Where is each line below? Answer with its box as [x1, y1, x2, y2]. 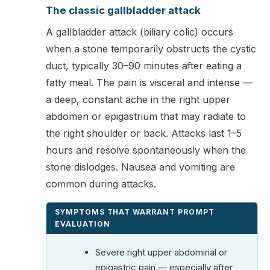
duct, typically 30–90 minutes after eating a [46, 59, 242, 72]
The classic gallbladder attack [46, 4, 201, 16]
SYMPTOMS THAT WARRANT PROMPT [55, 207, 215, 216]
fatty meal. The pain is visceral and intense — [46, 76, 253, 89]
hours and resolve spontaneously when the [46, 143, 246, 156]
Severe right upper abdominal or [95, 246, 227, 258]
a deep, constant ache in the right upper [46, 93, 230, 105]
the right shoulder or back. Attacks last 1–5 [46, 127, 242, 139]
